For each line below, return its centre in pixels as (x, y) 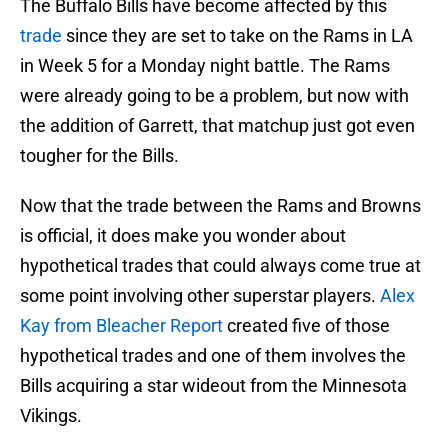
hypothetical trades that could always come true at (220, 266)
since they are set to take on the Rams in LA (237, 36)
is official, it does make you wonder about (183, 236)
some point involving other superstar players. (200, 296)
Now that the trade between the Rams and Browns (220, 206)
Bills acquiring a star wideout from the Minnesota (213, 386)
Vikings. (51, 416)
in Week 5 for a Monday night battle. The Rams (205, 66)
